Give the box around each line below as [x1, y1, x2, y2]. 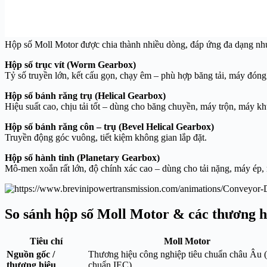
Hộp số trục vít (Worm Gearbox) [5, 60, 136, 70]
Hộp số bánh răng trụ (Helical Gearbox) [5, 91, 166, 101]
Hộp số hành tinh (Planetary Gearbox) [5, 153, 160, 163]
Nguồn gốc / [7, 249, 55, 260]
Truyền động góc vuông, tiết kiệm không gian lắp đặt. [5, 132, 207, 143]
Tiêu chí [30, 236, 63, 247]
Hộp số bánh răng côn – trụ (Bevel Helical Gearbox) [5, 122, 214, 132]
